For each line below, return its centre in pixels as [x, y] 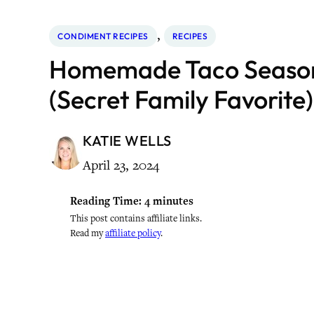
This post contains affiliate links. [136, 218]
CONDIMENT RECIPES [103, 36]
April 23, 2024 [121, 165]
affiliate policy [133, 233]
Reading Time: [106, 201]
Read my [88, 233]
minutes [173, 201]
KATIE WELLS [127, 141]
